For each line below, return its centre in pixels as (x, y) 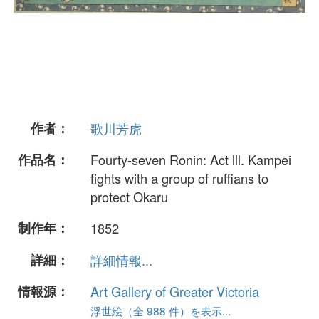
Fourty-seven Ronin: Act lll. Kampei (191, 160)
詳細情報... (121, 260)
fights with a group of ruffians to (179, 178)
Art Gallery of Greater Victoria (175, 291)
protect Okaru (129, 197)
